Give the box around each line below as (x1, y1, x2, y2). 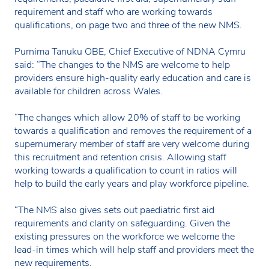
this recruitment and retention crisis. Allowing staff (14, 150, 226, 164)
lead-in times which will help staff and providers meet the (14, 243, 254, 256)
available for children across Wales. (14, 84, 163, 98)
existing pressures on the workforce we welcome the (14, 229, 235, 243)
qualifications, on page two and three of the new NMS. (14, 18, 242, 32)
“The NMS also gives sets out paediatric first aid (14, 203, 214, 217)
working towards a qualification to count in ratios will (14, 163, 237, 177)
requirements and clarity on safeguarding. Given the (14, 216, 230, 230)
